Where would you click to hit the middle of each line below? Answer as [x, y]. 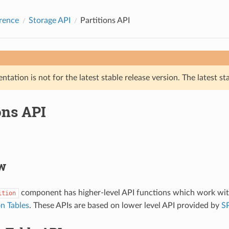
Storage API [49, 20]
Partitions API [105, 20]
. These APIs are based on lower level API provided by [125, 205]
